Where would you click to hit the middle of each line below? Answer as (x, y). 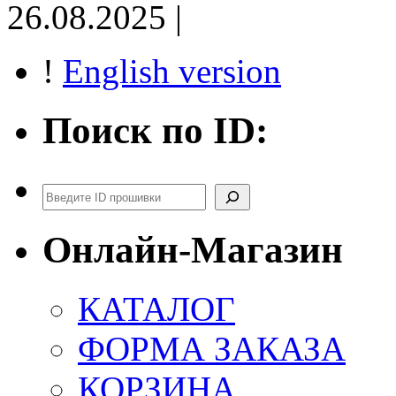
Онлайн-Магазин (193, 249)
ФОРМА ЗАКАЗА (212, 348)
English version (172, 71)
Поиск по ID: (155, 130)
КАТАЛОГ (156, 308)
